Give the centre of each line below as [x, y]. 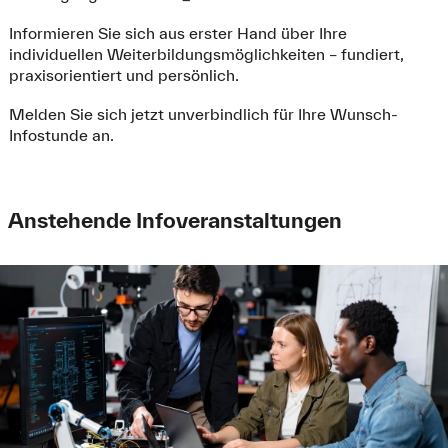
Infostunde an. [61, 134]
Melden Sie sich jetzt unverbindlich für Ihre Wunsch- [203, 113]
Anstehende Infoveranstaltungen [174, 219]
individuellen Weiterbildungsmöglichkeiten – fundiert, [206, 53]
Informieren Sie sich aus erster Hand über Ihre [177, 32]
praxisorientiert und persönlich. [123, 74]
